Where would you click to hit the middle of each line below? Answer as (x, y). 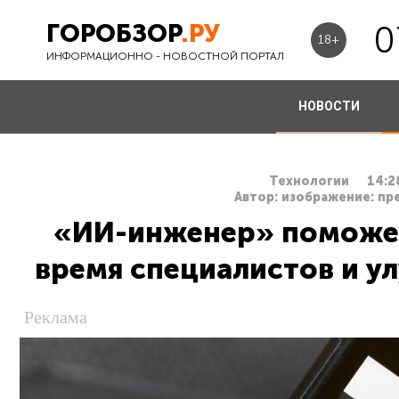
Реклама (56, 317)
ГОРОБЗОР (114, 33)
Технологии (309, 181)
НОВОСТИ (329, 106)
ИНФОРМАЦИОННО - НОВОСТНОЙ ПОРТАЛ (165, 56)
